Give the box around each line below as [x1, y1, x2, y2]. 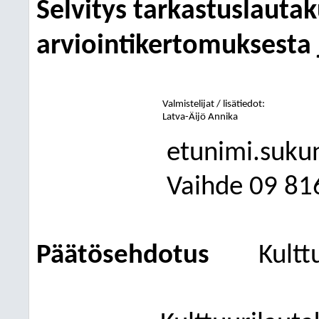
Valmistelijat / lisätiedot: [162, 99, 266, 110]
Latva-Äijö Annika [162, 112, 239, 122]
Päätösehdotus [36, 242, 209, 270]
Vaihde [166, 174, 243, 202]
